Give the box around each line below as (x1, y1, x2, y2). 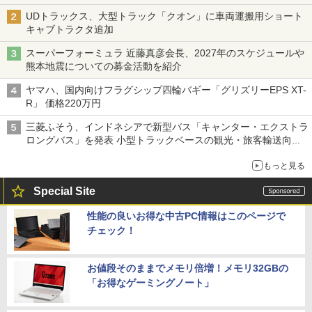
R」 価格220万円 (26, 97, 101, 109)
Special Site (33, 185, 95, 198)
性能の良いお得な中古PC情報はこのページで (87, 210, 286, 222)
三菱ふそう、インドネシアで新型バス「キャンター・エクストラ (26, 121, 309, 133)
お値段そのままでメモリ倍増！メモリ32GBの (87, 263, 288, 274)
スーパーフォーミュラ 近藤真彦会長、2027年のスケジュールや (26, 47, 304, 59)
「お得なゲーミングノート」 (87, 277, 214, 289)
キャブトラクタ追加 (26, 24, 114, 36)
